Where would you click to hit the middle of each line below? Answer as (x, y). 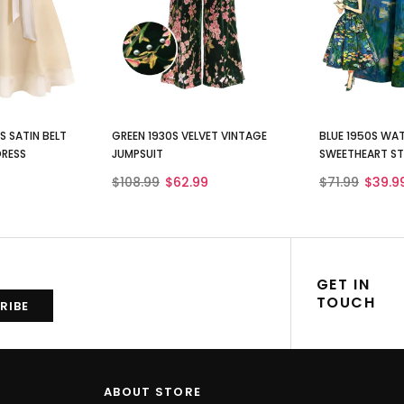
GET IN (343, 284)
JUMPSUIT (138, 154)
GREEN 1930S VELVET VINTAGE (189, 136)
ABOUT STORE (153, 392)
